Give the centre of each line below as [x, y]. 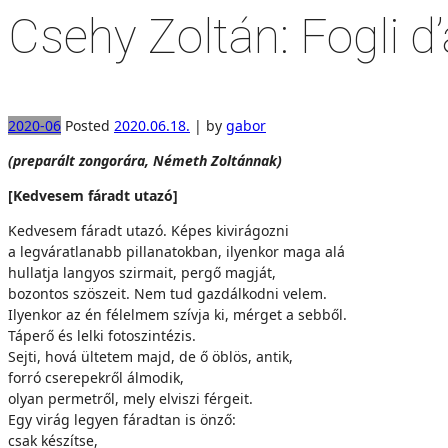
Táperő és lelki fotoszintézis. [102, 335]
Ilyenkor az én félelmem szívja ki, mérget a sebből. [177, 314]
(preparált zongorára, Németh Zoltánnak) [145, 160]
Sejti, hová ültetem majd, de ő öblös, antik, [150, 356]
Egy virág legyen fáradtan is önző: [122, 419]
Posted [87, 125]
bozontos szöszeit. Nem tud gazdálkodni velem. [167, 293]
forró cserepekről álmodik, [96, 377]
